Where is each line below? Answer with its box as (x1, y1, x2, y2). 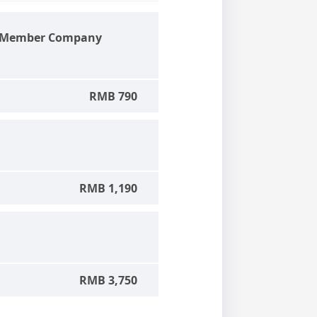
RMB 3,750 (79, 272, 137, 288)
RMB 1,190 (79, 180, 137, 196)
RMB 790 (88, 88, 137, 104)
